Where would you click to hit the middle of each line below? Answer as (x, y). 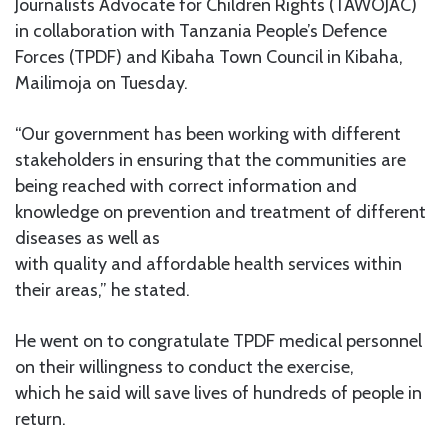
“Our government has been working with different (208, 133)
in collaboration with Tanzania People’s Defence (201, 30)
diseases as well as (87, 237)
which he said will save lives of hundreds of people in (218, 392)
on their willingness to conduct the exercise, (184, 366)
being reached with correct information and (186, 185)
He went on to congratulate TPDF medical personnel (218, 340)
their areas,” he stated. (102, 289)
